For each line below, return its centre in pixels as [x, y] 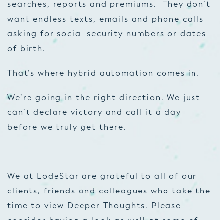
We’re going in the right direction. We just [104, 97]
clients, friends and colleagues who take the [109, 191]
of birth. [28, 48]
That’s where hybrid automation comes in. [103, 73]
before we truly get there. [67, 127]
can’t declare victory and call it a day [94, 112]
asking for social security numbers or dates [107, 34]
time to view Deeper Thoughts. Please [94, 206]
